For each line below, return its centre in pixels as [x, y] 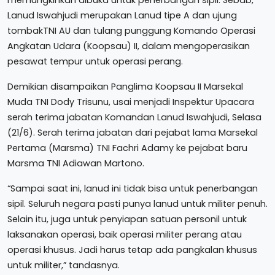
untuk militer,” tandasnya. [64, 265]
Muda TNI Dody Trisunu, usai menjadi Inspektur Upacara [131, 102]
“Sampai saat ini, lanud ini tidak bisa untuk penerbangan [133, 188]
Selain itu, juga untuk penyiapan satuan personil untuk [127, 219]
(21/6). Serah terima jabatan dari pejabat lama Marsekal [133, 132]
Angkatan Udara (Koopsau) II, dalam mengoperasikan [129, 46]
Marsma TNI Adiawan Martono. [76, 163]
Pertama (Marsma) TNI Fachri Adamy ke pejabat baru [127, 148]
